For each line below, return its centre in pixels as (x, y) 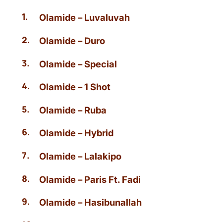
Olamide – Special (78, 64)
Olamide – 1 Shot (75, 87)
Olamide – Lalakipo (81, 156)
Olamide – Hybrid (77, 133)
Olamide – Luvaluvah (85, 18)
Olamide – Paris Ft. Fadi (90, 179)
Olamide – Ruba (73, 110)
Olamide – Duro (72, 40)
